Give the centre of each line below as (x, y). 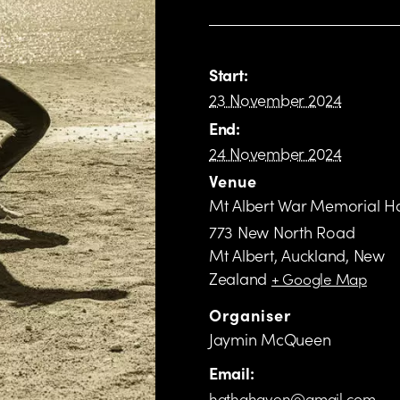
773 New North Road (282, 232)
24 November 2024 (275, 154)
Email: (232, 373)
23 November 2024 (275, 100)
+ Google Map (319, 279)
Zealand (238, 279)
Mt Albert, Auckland (278, 255)
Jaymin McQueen (270, 339)
